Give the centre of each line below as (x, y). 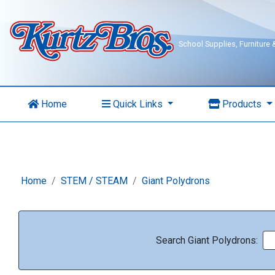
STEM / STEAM (94, 181)
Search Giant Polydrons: (207, 240)
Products (242, 104)
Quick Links (137, 104)
